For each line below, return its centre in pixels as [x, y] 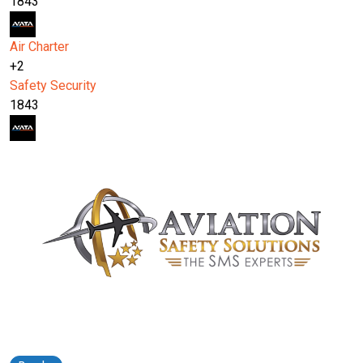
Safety [28, 86]
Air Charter [39, 47]
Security [73, 86]
